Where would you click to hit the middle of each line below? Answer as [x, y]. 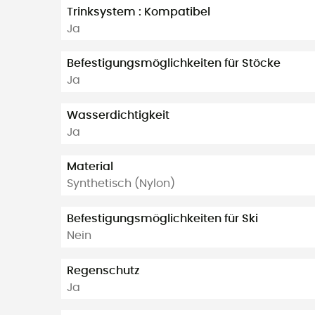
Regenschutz [103, 270]
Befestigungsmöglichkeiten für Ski [162, 219]
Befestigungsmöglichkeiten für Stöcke [174, 64]
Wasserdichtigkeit [118, 115]
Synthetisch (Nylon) [121, 184]
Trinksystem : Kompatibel [139, 12]
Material [90, 167]
